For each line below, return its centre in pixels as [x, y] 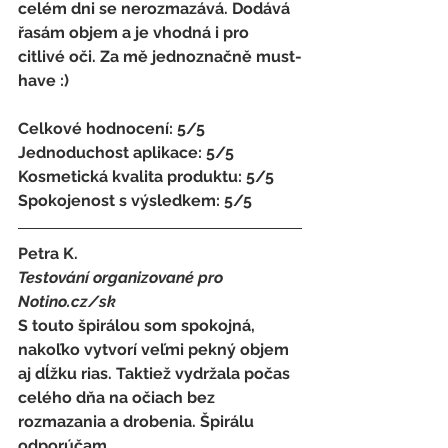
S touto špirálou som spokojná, [138, 325]
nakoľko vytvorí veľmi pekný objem [155, 349]
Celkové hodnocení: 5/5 [113, 128]
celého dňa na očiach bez [118, 397]
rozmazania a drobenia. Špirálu [138, 421]
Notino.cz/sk [69, 301]
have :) [45, 80]
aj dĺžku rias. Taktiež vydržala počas [156, 373]
